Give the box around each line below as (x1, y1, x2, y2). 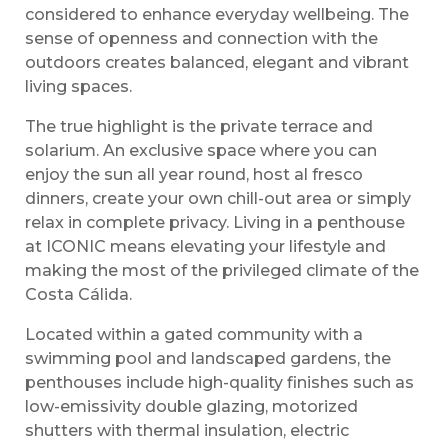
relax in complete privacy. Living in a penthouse (25, 213, 405, 233)
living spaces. (25, 77, 132, 97)
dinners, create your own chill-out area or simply (25, 189, 411, 209)
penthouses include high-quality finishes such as (25, 373, 414, 393)
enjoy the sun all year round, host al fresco (25, 165, 363, 185)
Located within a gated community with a (25, 325, 363, 345)
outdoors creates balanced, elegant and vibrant (25, 53, 409, 73)
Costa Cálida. (25, 285, 132, 305)
